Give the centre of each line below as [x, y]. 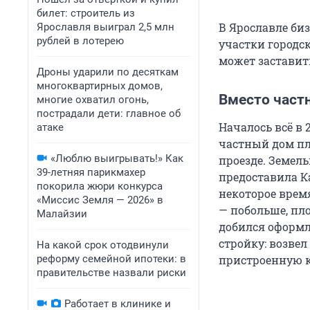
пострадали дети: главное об [109, 113]
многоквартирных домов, [100, 86]
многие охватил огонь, [93, 100]
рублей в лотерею [80, 41]
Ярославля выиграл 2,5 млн [106, 27]
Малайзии [62, 214]
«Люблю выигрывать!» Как [117, 158]
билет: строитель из [86, 13]
